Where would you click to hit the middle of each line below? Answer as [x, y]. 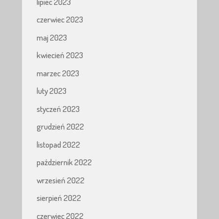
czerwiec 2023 [60, 19]
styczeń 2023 [58, 109]
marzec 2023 [58, 73]
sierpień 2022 [59, 198]
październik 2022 [64, 162]
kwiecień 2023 [60, 55]
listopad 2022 [58, 144]
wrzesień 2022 [60, 180]
